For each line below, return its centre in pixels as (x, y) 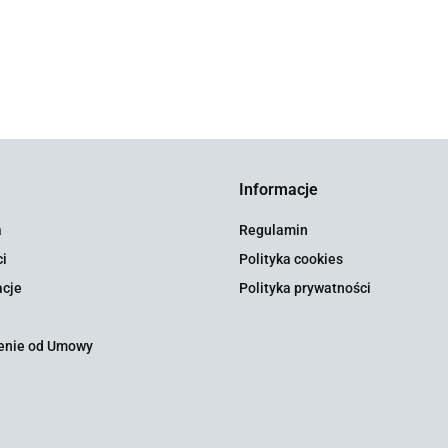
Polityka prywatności (305, 288)
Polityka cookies (291, 259)
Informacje (278, 189)
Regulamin (273, 230)
